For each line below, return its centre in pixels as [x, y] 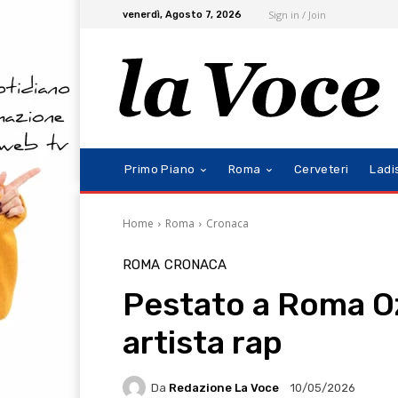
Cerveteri [321, 170]
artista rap [203, 343]
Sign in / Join [297, 14]
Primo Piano [160, 170]
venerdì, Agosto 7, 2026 [182, 14]
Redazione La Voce [224, 387]
